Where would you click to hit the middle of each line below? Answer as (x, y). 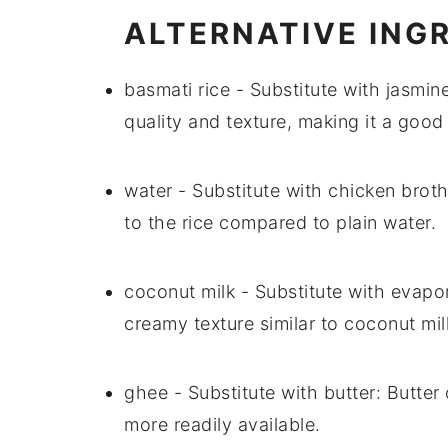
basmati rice (177, 90)
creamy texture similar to (234, 324)
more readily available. (222, 425)
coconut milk (179, 292)
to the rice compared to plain (253, 223)
